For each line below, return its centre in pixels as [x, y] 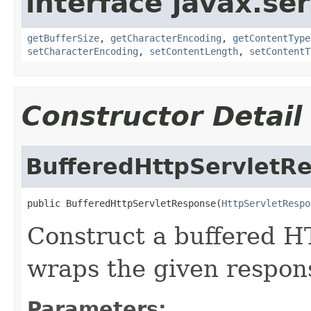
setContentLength [194, 51]
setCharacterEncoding [83, 51]
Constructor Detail [162, 116]
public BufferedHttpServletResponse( [124, 203]
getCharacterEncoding [166, 38]
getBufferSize [63, 38]
